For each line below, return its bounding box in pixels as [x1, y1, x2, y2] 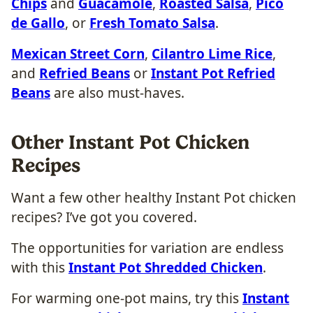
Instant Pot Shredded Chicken [68, 258, 263, 277]
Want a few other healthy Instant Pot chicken [11, 188, 296, 207]
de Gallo [11, 13, 65, 32]
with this [11, 258, 68, 277]
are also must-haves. [50, 83, 184, 102]
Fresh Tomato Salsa [89, 13, 215, 32]
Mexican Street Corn [11, 44, 145, 63]
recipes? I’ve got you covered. [11, 208, 197, 226]
